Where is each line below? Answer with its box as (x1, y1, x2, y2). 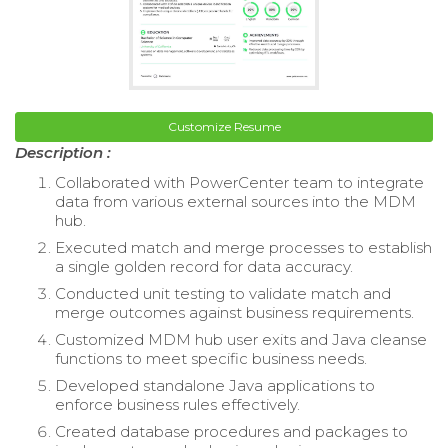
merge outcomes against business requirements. (55, 303, 414, 323)
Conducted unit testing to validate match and (55, 284, 391, 304)
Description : (15, 143, 111, 163)
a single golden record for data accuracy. (55, 257, 353, 277)
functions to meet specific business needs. (55, 349, 367, 369)
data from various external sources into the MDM (55, 192, 416, 212)
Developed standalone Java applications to (55, 376, 375, 396)
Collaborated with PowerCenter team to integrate (55, 173, 424, 193)
